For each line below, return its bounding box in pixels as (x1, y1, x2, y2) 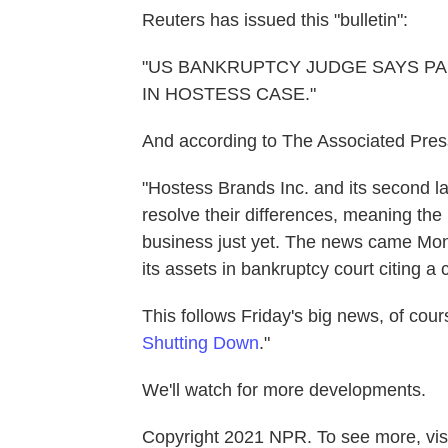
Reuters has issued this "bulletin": (142, 9, 408, 30)
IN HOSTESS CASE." (142, 83, 316, 104)
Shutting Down (142, 332, 259, 353)
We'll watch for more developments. (142, 379, 426, 400)
